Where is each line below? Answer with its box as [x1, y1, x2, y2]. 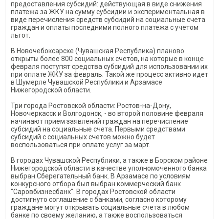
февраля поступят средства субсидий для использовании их [11, 62, 208, 70]
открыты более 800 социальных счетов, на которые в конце [11, 54, 204, 63]
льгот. [11, 31, 30, 39]
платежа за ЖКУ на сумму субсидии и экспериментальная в [11, 7, 205, 16]
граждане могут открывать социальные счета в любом [11, 203, 190, 211]
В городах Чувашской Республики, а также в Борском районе [11, 156, 208, 164]
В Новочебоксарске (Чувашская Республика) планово [11, 46, 184, 55]
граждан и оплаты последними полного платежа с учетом [11, 23, 198, 31]
